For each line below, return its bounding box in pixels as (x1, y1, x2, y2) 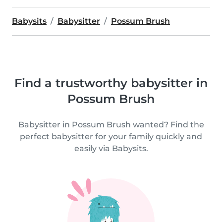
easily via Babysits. (74, 144, 148, 153)
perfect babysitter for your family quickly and (20, 132, 202, 141)
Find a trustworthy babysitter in (14, 76, 208, 90)
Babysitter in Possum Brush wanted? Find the (18, 120, 204, 129)
